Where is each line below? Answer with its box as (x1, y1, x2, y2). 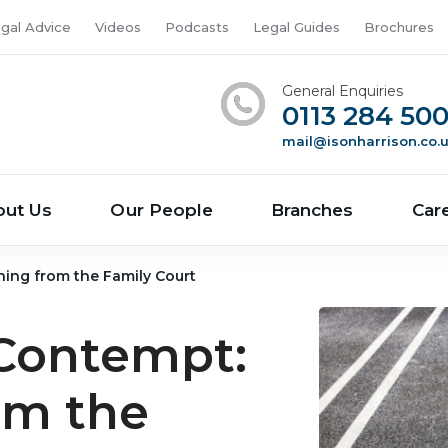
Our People (110, 200, 214, 220)
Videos (95, 19, 141, 35)
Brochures (364, 19, 434, 35)
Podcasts (165, 19, 229, 35)
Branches (271, 200, 354, 220)
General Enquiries (282, 82, 404, 100)
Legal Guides (253, 19, 340, 35)
